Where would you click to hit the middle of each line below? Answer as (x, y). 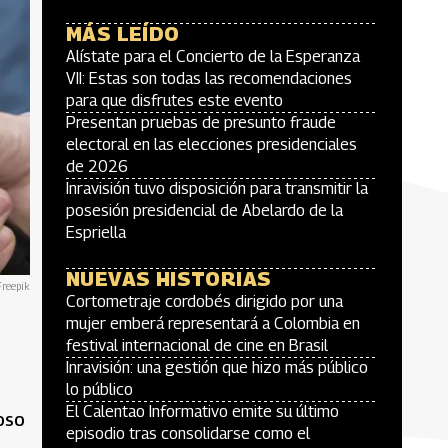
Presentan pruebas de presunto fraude (201, 122)
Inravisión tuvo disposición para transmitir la (217, 188)
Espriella (96, 232)
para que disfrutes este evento (174, 100)
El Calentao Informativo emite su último (202, 411)
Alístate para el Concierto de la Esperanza (213, 56)
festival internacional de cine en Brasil (197, 345)
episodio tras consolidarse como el (188, 433)
